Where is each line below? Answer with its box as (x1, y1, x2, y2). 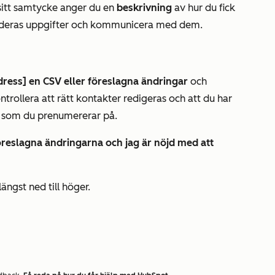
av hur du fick (174, 2, 235, 14)
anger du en (58, 2, 117, 14)
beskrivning (117, 2, 174, 14)
